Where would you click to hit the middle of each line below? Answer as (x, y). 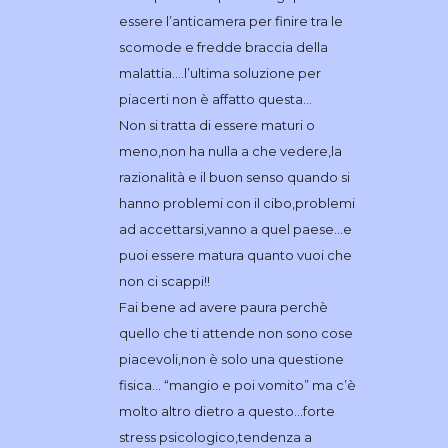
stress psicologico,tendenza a (215, 437)
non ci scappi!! (164, 281)
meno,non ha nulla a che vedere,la (230, 151)
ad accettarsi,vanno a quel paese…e (235, 229)
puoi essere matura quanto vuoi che (235, 255)
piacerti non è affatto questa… (215, 99)
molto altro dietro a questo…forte (226, 411)
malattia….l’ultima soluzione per (219, 73)
